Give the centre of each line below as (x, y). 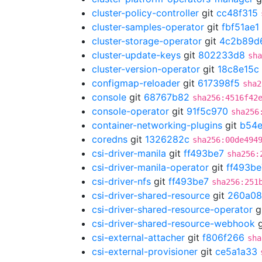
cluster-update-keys (136, 55)
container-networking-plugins (157, 125)
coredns (110, 139)
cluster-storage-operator (147, 41)
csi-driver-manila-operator (150, 167)
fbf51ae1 (240, 27)
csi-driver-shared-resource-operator (172, 209)
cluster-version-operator (146, 69)
